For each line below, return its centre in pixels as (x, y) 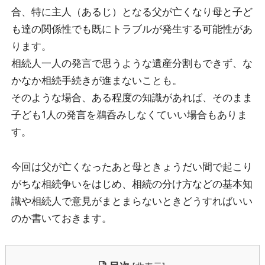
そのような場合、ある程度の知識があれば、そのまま (132, 98)
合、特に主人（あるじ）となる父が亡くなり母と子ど (132, 12)
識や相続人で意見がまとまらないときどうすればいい (132, 201)
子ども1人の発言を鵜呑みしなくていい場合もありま (129, 115)
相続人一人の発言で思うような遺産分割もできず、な (132, 64)
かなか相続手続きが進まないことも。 (96, 81)
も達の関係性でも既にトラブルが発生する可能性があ (132, 29)
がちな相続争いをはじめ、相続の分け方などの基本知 (132, 184)
